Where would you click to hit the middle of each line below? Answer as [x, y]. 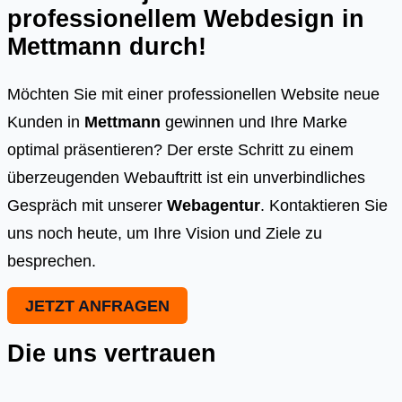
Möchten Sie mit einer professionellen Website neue [193, 94]
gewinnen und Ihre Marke [256, 122]
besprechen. [52, 261]
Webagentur [214, 205]
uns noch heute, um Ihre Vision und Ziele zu [165, 233]
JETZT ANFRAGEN [97, 305]
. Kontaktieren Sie [324, 205]
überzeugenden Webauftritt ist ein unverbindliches [186, 178]
